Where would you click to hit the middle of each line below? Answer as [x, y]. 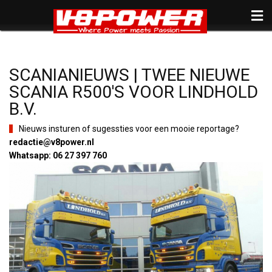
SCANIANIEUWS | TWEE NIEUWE [129, 75]
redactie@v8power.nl [52, 142]
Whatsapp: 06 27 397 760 [58, 155]
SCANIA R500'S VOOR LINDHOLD [134, 92]
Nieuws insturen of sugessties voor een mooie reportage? [129, 129]
